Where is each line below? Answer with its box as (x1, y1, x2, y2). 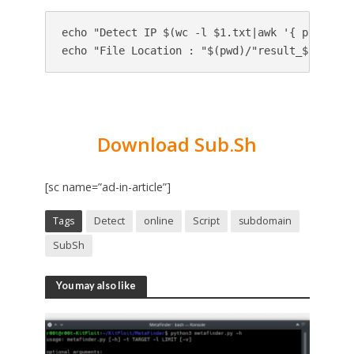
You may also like (55, 279, 136, 292)
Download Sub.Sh (97, 130, 257, 157)
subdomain (238, 213, 292, 228)
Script (192, 213, 220, 228)
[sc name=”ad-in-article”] (44, 179, 171, 194)
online (143, 213, 174, 228)
